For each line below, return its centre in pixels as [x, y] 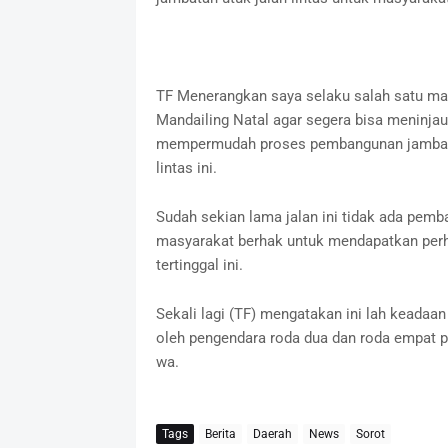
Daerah [272, 433]
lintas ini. [188, 168]
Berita [220, 433]
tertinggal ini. [199, 265]
